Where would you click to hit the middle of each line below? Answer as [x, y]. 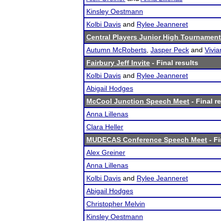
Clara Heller [105, 127]
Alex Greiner [106, 152]
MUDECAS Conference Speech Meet [147, 140]
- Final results [174, 63]
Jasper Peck [170, 50]
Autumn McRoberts [116, 50]
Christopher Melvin [116, 204]
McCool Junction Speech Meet [138, 101]
